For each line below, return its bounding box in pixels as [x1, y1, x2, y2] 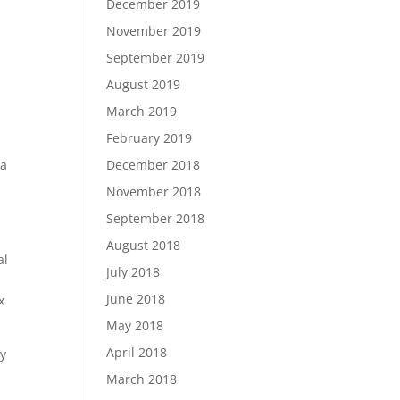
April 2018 [106, 344, 168, 361]
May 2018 [106, 317, 164, 334]
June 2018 [106, 290, 166, 307]
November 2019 [106, 22, 202, 39]
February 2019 [106, 129, 193, 146]
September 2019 [106, 49, 205, 66]
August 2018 [106, 237, 181, 254]
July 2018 [106, 263, 161, 280]
